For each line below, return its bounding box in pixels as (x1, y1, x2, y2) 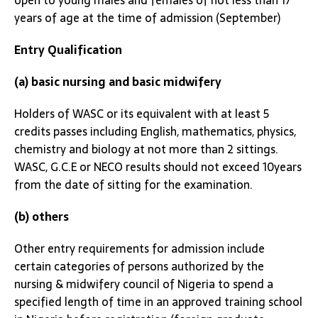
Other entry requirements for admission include (14, 239, 265, 258)
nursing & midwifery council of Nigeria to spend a (14, 275, 273, 293)
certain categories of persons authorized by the (14, 257, 264, 275)
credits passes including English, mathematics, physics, (14, 122, 296, 141)
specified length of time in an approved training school (14, 292, 302, 311)
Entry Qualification (14, 40, 122, 59)
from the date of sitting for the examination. (14, 175, 253, 194)
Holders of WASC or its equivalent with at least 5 (14, 104, 269, 123)
